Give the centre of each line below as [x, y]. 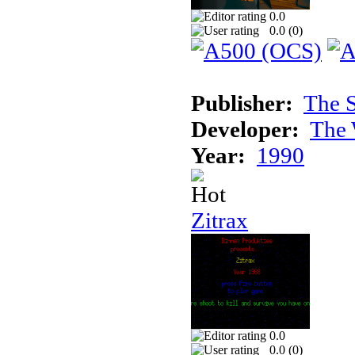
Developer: [245, 129]
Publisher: [242, 103]
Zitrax [219, 220]
